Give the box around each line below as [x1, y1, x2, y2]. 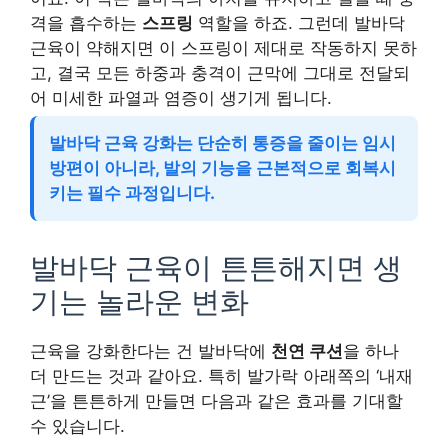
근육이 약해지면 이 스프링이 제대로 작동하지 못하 [30, 37, 417, 58]
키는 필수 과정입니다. [49, 182, 215, 203]
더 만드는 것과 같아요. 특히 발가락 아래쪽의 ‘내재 [30, 365, 413, 386]
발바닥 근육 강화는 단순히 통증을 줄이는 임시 [49, 132, 396, 153]
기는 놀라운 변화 [30, 283, 249, 319]
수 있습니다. [30, 415, 125, 436]
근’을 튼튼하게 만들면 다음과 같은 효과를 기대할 [30, 390, 403, 411]
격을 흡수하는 [30, 12, 142, 33]
